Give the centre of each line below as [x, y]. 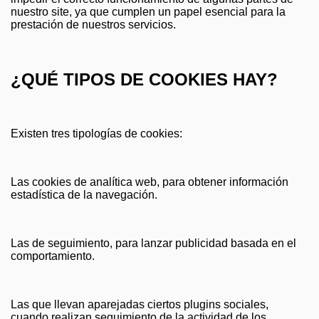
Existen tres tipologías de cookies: [96, 134]
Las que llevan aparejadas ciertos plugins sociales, [140, 305]
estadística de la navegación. [84, 195]
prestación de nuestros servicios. [93, 24]
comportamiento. [53, 256]
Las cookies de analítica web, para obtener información [150, 182]
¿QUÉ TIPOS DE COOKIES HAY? [144, 79]
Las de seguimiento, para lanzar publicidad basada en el [153, 244]
